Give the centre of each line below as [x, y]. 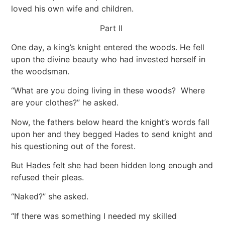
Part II [113, 28]
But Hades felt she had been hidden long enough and [112, 165]
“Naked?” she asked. [52, 197]
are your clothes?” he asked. [68, 103]
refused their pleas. [50, 178]
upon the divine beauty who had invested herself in [108, 59]
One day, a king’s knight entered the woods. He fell [108, 47]
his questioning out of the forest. [76, 146]
